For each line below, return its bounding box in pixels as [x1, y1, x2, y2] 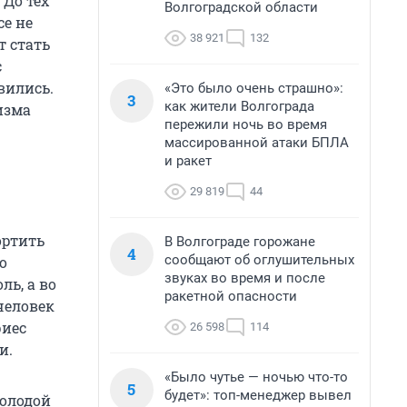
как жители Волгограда [164, 98, 314, 114]
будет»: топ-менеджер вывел [164, 387, 352, 403]
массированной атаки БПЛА [164, 134, 349, 151]
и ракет [164, 153, 212, 169]
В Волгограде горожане [164, 233, 315, 250]
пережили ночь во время [164, 116, 327, 133]
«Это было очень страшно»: [164, 80, 343, 96]
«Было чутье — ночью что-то [164, 369, 348, 385]
